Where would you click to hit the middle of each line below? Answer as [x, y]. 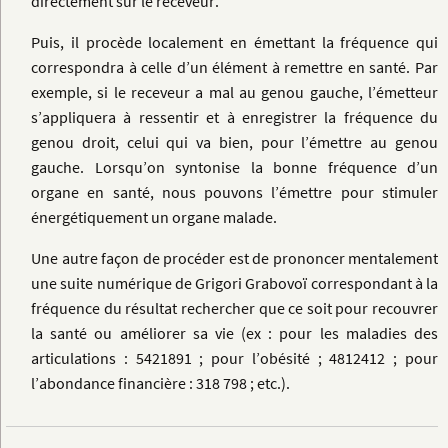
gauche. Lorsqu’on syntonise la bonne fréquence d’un [234, 167]
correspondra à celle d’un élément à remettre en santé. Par [234, 67]
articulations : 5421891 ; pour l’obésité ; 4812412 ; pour [234, 358]
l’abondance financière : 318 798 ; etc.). [160, 383]
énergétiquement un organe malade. [154, 217]
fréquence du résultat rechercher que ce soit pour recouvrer [234, 308]
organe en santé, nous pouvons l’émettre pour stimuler [234, 192]
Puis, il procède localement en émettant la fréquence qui [234, 42]
